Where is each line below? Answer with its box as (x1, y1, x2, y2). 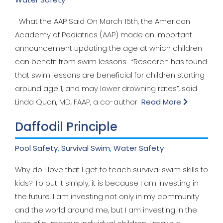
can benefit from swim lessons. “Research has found (15, 56, 207, 67)
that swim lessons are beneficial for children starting (15, 70, 205, 81)
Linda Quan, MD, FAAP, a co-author (15, 97, 141, 108)
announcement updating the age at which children (15, 43, 202, 54)
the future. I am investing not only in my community (15, 191, 199, 202)
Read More (141, 97, 183, 108)
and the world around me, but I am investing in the (15, 205, 197, 216)
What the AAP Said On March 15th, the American (15, 16, 190, 27)
